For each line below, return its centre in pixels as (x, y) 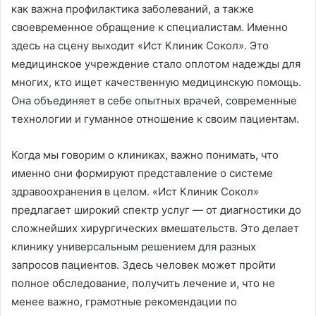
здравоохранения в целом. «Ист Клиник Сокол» (135, 192)
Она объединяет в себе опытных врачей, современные (154, 101)
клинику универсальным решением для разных (134, 247)
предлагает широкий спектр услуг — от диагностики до (156, 210)
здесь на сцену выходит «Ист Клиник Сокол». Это (140, 46)
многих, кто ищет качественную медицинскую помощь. (156, 83)
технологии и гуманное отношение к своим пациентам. (155, 119)
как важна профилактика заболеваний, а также (133, 9)
